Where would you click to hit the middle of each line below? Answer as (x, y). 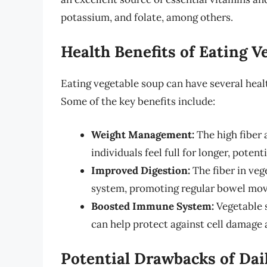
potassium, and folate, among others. (147, 17)
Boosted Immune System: (153, 206)
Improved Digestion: (141, 170)
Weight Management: (143, 134)
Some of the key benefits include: (138, 102)
